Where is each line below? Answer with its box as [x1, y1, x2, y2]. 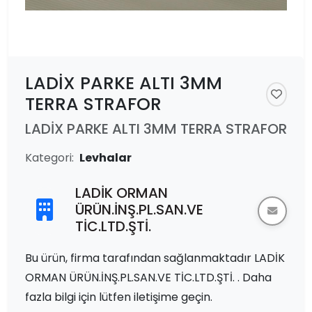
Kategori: [25, 150, 74, 166]
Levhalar [79, 150, 132, 166]
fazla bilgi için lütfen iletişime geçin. [25, 289, 212, 305]
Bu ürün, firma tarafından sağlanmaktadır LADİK [25, 250, 285, 266]
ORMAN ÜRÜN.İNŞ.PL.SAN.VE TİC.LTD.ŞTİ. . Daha [25, 270, 272, 286]
